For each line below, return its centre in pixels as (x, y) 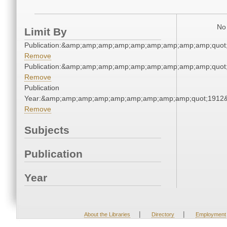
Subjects (47, 130)
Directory (163, 215)
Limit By (46, 32)
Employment (211, 215)
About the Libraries (107, 215)
